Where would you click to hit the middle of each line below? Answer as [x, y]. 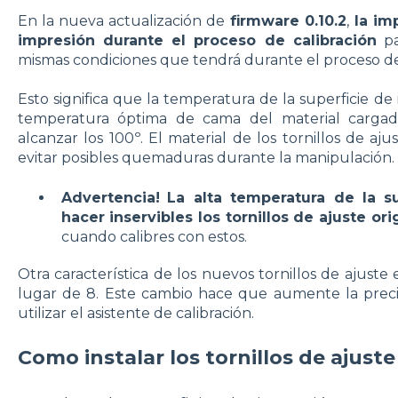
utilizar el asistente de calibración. [135, 313]
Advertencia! [110, 197]
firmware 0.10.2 [285, 21]
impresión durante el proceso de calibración [197, 40]
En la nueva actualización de [121, 21]
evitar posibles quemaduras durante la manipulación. [206, 158]
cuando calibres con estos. [154, 236]
